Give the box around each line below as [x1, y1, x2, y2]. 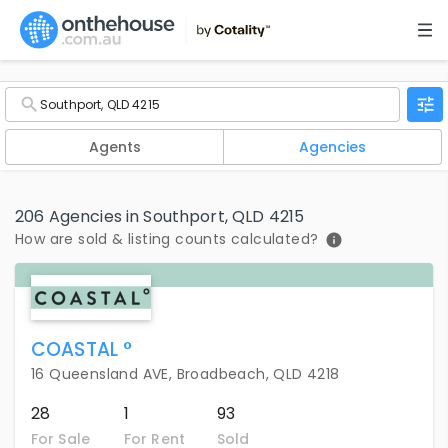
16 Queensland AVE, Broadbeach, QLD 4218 [31, 364, 340, 385]
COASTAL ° [31, 336, 133, 364]
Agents [88, 137, 141, 158]
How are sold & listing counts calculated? [15, 229, 319, 250]
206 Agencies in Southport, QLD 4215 [15, 205, 305, 229]
